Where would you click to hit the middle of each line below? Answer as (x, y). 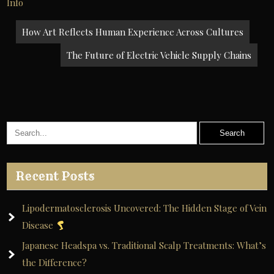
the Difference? (55, 262)
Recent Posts (55, 176)
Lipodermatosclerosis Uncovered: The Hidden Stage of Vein (145, 208)
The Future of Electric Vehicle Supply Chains (159, 55)
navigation (63, 50)
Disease (39, 225)
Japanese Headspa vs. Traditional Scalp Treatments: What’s (144, 245)
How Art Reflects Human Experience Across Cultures (133, 32)
